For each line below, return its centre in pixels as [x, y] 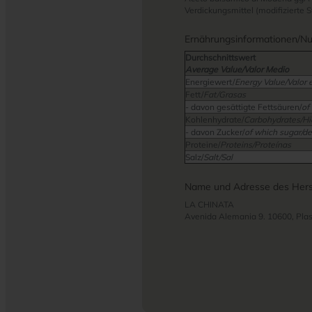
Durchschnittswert [220, 57]
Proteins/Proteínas [256, 145]
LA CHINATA [209, 204]
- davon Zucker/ [215, 132]
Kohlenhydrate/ [214, 119]
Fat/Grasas [225, 94]
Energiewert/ [210, 82]
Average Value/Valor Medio [237, 69]
